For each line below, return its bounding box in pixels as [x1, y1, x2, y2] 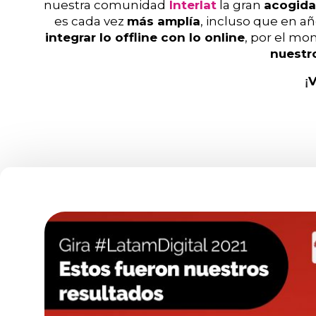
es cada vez [54, 14, 127, 29]
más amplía [126, 14, 200, 29]
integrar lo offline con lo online [44, 30, 245, 45]
